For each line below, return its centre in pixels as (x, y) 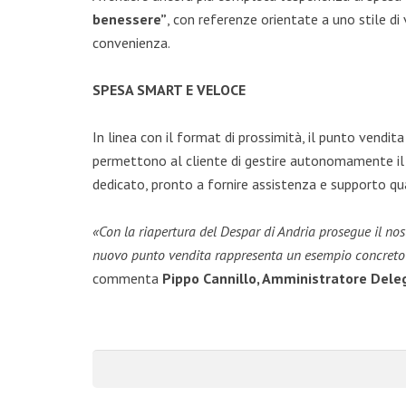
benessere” (130, 19)
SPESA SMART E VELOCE (169, 90)
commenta (127, 278)
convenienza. (131, 43)
